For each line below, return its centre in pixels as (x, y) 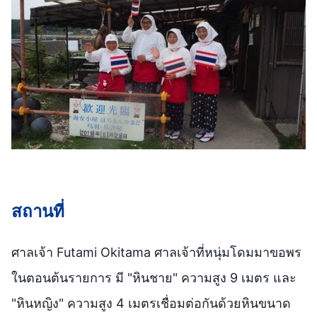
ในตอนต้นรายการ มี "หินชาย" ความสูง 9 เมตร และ (154, 277)
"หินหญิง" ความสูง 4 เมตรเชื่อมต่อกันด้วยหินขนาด (151, 303)
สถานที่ (38, 211)
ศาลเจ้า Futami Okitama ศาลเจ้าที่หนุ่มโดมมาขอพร (156, 252)
